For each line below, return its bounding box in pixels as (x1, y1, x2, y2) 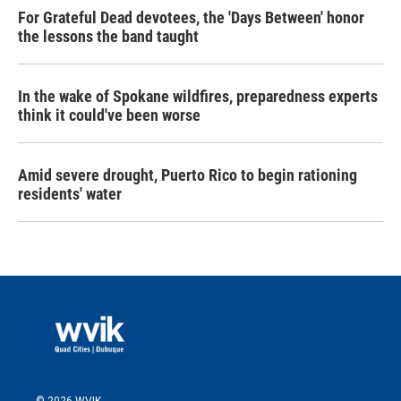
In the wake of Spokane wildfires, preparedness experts (18, 87, 378, 106)
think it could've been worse (18, 106, 200, 124)
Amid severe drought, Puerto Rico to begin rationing (18, 166, 357, 184)
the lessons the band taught (18, 27, 199, 46)
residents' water (18, 184, 122, 203)
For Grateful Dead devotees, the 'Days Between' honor (18, 8, 364, 27)
